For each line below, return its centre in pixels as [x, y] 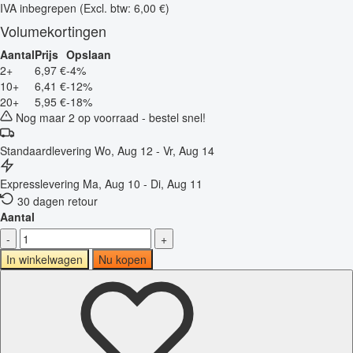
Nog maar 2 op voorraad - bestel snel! [109, 117]
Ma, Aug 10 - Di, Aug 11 [143, 183]
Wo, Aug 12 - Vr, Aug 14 [154, 150]
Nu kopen [123, 259]
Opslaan [89, 54]
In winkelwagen [45, 259]
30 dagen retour [58, 201]
